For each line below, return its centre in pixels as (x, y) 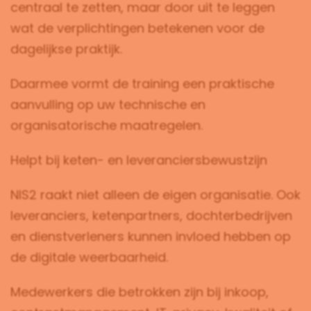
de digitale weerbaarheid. (89, 257)
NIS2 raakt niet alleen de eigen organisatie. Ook (155, 195)
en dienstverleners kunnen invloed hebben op (151, 236)
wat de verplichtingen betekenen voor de (137, 28)
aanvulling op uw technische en (108, 104)
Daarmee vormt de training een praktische (142, 84)
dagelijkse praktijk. (66, 49)
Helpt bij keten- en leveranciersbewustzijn (139, 160)
